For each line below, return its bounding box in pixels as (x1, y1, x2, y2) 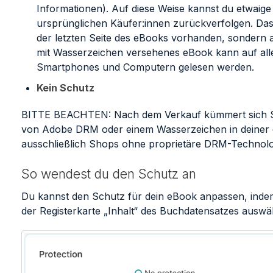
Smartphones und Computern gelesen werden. (36, 61, 254, 74)
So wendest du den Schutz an (21, 166, 196, 182)
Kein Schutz (36, 82, 94, 94)
